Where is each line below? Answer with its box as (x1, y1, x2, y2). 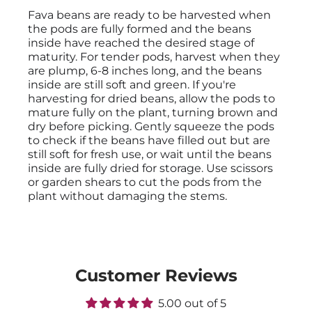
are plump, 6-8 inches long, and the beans (28, 64, 262, 78)
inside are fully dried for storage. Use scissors (28, 162, 273, 175)
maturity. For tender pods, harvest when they (28, 50, 280, 64)
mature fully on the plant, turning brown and (28, 106, 278, 120)
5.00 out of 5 (158, 297, 226, 311)
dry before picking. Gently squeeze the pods (28, 120, 274, 134)
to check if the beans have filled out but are (28, 134, 270, 148)
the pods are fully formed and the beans (28, 22, 251, 36)
